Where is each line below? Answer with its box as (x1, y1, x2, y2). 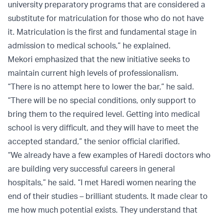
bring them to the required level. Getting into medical (8, 109, 200, 119)
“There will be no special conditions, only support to (8, 95, 196, 106)
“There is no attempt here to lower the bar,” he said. (8, 82, 194, 92)
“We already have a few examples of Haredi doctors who (8, 150, 211, 160)
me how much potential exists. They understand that (8, 205, 197, 215)
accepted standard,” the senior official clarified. (8, 136, 180, 147)
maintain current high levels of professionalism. (8, 68, 178, 78)
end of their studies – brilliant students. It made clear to (8, 191, 208, 201)
